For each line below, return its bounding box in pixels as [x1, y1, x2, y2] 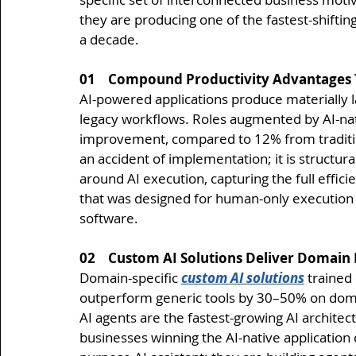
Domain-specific [79, 268, 181, 287]
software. [79, 208, 138, 227]
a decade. [79, 29, 139, 48]
